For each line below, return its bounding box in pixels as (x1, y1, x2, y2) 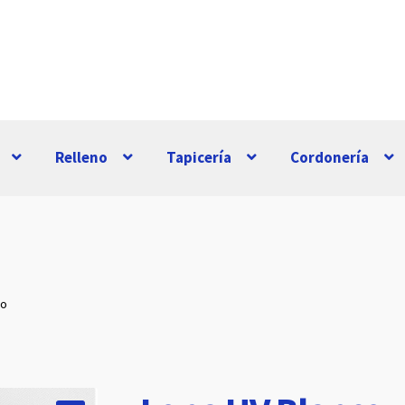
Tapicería (166, 147, 232, 168)
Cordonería (290, 147, 370, 168)
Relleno (55, 147, 108, 168)
